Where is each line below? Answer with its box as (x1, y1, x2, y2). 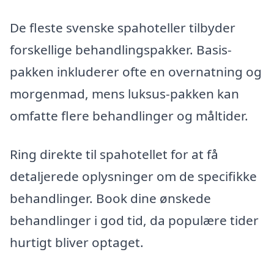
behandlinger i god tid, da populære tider (10, 212, 259, 229)
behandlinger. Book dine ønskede (10, 190, 211, 207)
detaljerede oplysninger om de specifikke (10, 168, 257, 185)
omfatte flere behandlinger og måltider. (10, 106, 248, 124)
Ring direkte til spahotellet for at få (10, 146, 218, 163)
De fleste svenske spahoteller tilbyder (10, 18, 235, 36)
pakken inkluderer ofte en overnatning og (10, 62, 262, 80)
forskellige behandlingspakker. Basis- (10, 40, 232, 58)
